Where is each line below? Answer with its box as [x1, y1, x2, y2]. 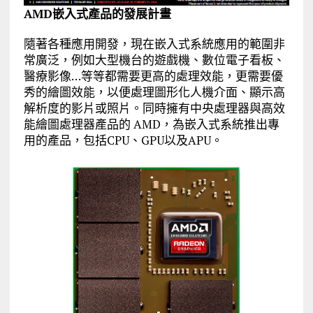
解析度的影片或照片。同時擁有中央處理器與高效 [23, 100, 285, 117]
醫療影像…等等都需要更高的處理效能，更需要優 [23, 68, 283, 85]
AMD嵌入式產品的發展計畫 [23, 6, 171, 22]
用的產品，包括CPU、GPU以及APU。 [23, 132, 223, 149]
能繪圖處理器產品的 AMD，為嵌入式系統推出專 [23, 116, 279, 133]
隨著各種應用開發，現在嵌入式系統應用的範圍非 [23, 36, 285, 52]
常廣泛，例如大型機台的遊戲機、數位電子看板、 [23, 52, 285, 68]
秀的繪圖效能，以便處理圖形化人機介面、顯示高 [23, 84, 285, 101]
